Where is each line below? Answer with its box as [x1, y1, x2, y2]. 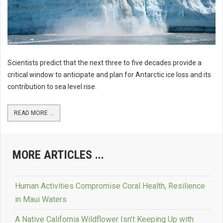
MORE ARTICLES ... [12, 148, 104, 162]
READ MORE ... [14, 110, 54, 116]
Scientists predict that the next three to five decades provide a [7, 59, 202, 67]
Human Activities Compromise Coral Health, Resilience [15, 181, 205, 191]
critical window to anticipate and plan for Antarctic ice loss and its [7, 71, 211, 79]
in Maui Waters [15, 195, 67, 204]
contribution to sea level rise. [7, 83, 97, 91]
